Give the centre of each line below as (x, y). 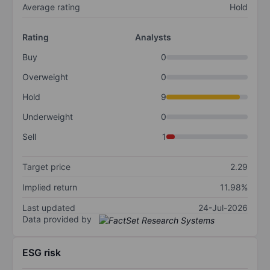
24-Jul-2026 (223, 208)
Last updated (49, 208)
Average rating (51, 7)
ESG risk (42, 252)
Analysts (153, 37)
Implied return (50, 187)
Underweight (48, 117)
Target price (46, 167)
